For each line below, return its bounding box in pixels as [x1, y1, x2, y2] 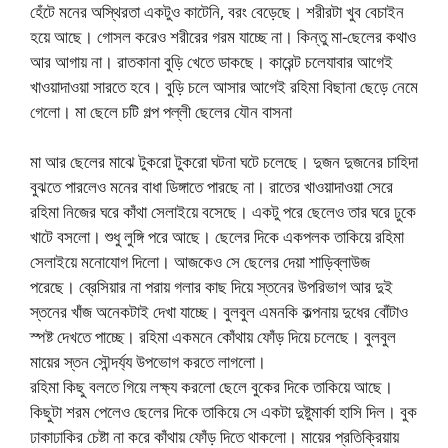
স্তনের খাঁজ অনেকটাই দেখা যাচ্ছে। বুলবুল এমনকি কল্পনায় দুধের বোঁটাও [30, 300, 408, 324]
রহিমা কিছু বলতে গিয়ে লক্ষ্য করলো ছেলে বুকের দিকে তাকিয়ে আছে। [30, 375, 393, 399]
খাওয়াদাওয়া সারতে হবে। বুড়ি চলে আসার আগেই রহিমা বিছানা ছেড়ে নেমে [30, 74, 418, 98]
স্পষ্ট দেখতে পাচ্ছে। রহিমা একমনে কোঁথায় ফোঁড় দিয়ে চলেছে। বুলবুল [30, 325, 396, 349]
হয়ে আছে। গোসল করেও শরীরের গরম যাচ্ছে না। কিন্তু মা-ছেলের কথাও [30, 24, 416, 48]
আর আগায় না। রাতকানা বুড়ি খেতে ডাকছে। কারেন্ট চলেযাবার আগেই [30, 49, 393, 73]
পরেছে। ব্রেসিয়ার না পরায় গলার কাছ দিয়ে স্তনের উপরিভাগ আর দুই [30, 275, 393, 299]
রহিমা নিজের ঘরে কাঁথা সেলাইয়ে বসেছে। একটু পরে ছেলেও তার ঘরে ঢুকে [30, 200, 416, 224]
